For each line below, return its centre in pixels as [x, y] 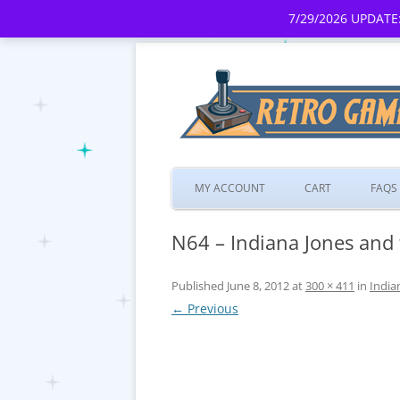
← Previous [205, 308]
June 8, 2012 [258, 286]
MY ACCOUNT [230, 188]
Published [199, 286]
